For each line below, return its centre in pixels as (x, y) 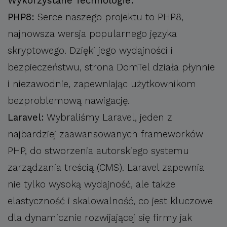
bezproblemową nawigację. (69, 101)
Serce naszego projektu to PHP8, (109, 17)
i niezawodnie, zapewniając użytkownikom (102, 84)
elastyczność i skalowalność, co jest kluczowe (110, 201)
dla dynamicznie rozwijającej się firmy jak (100, 218)
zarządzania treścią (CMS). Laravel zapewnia (106, 167)
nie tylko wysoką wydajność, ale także (91, 184)
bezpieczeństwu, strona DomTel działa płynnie (111, 67)
